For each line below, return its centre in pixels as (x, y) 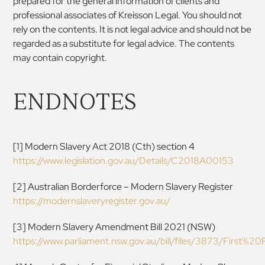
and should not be (216, 29)
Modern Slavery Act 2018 (78, 146)
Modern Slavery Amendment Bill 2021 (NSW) (122, 227)
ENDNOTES (75, 102)
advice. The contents (191, 43)
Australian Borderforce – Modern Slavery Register (131, 186)
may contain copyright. (60, 57)
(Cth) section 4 (164, 146)
